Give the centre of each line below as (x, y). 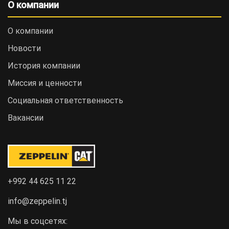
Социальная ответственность (65, 100)
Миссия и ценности (45, 83)
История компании (44, 66)
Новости (24, 48)
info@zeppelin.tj (37, 201)
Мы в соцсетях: (38, 221)
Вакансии (26, 118)
